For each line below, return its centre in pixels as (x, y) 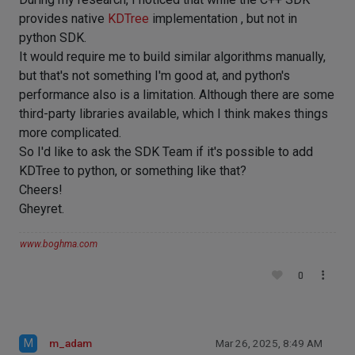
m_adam (71, 344)
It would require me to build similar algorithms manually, (172, 57)
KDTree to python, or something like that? (133, 171)
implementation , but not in (223, 19)
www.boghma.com (59, 244)
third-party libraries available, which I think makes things (174, 114)
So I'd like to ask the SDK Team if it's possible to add (166, 152)
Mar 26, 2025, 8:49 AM (269, 344)
